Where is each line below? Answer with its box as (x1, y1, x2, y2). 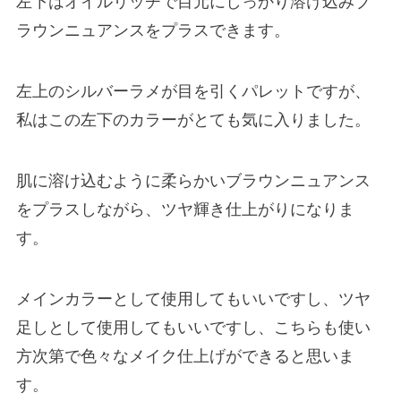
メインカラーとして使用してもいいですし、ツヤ (15, 289, 371, 308)
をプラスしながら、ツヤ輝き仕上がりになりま (15, 200, 354, 218)
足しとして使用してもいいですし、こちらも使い (15, 318, 371, 337)
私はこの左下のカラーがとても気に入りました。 (15, 111, 371, 130)
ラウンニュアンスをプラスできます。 (15, 21, 290, 40)
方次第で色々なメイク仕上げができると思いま (15, 346, 354, 365)
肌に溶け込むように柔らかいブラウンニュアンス (15, 171, 371, 190)
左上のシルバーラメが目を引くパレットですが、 (15, 82, 371, 101)
